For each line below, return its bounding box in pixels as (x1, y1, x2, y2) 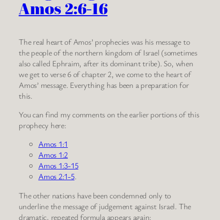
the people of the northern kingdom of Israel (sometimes (19, 47, 197, 58)
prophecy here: (19, 120, 66, 131)
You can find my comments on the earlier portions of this (19, 109, 199, 120)
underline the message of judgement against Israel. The (19, 200, 192, 212)
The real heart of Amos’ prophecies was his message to (19, 36, 190, 47)
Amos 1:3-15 (38, 160, 79, 171)
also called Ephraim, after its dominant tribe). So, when (19, 57, 193, 69)
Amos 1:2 (38, 149, 68, 161)
